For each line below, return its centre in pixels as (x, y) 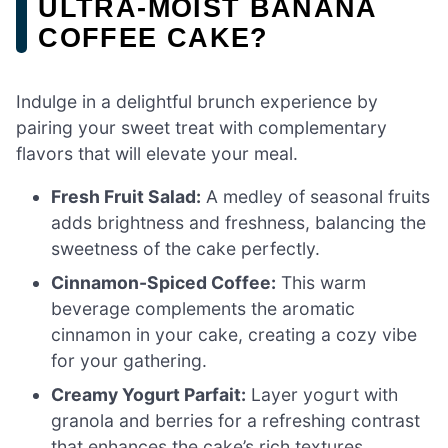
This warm (321, 283)
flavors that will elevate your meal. (157, 153)
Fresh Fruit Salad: (126, 197)
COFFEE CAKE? (153, 38)
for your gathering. (129, 361)
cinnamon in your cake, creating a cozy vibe (234, 335)
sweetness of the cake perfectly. (186, 249)
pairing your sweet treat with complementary (201, 127)
